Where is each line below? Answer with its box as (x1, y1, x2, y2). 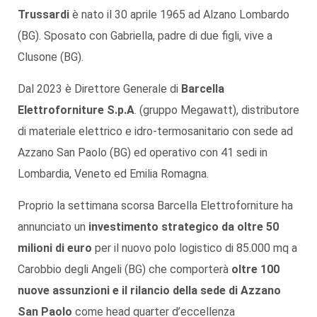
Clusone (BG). (18, 50, 83, 64)
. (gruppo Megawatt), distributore (134, 103, 299, 117)
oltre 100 (231, 262, 279, 276)
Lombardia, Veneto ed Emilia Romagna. (18, 166, 209, 180)
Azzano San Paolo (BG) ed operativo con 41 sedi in (18, 145, 267, 159)
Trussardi (18, 7, 69, 21)
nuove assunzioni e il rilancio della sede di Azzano (18, 283, 281, 297)
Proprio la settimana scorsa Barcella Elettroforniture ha (18, 198, 293, 212)
